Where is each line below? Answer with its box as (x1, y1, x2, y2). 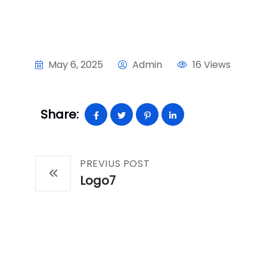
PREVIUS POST (80, 157, 150, 170)
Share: (41, 106, 79, 123)
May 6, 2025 (48, 58, 103, 72)
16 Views (190, 58, 231, 72)
